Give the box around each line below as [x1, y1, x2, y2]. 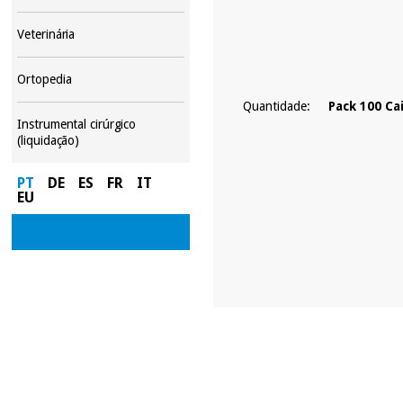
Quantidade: [243, 98, 311, 113]
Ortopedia [17, 71, 72, 86]
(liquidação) [17, 132, 80, 148]
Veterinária [17, 26, 76, 41]
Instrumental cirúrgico [17, 116, 137, 131]
